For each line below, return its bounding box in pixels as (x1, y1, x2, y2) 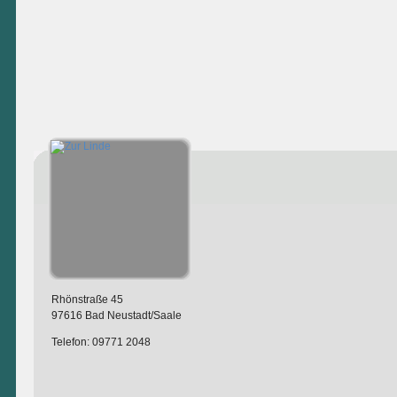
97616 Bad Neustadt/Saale (51, 309, 182, 323)
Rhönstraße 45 (51, 293, 123, 307)
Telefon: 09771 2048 (51, 336, 151, 349)
